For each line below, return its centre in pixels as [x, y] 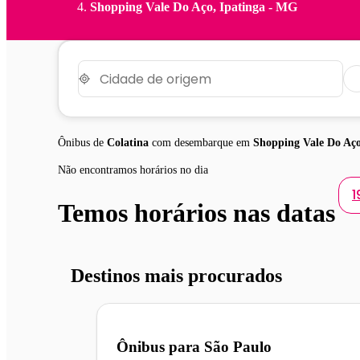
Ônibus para [160, 347]
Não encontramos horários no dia [133, 170]
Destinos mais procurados [176, 276]
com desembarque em [201, 143]
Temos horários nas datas [196, 213]
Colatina [128, 143]
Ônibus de [82, 143]
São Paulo [238, 347]
